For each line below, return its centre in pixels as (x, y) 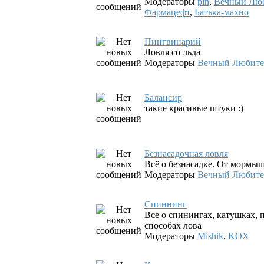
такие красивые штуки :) (194, 108)
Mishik (210, 236)
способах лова (173, 225)
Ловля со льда (172, 52)
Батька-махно (222, 12)
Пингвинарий (173, 42)
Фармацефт (167, 12)
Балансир (163, 98)
